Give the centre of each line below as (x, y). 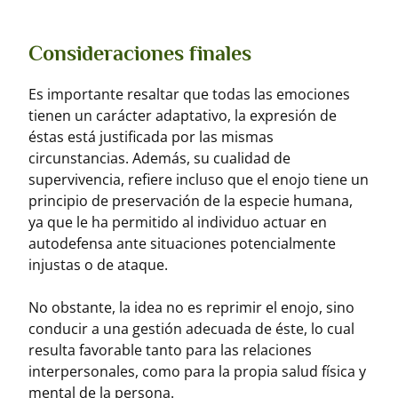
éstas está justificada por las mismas (151, 137)
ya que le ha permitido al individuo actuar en (178, 222)
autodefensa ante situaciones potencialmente (182, 243)
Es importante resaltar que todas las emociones (189, 94)
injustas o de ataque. (98, 265)
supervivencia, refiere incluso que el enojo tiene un (199, 179)
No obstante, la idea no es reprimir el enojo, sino (191, 307)
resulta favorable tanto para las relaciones (170, 350)
